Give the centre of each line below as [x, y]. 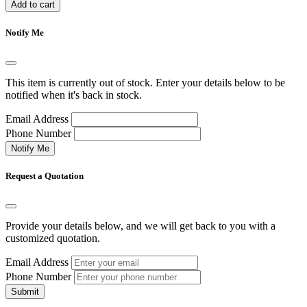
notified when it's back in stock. [74, 95]
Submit [25, 292]
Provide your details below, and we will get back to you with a [140, 226]
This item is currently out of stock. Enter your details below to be [145, 82]
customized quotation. [53, 238]
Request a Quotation [45, 175]
